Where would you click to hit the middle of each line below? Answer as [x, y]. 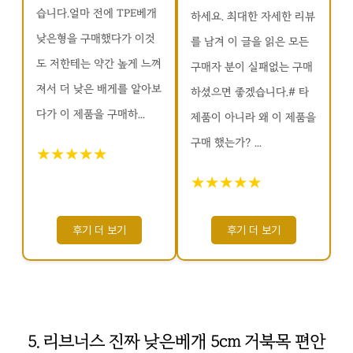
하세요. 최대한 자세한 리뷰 [253, 17]
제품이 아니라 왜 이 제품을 [253, 117]
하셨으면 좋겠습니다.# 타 [250, 92]
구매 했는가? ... [226, 143]
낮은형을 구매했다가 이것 [96, 39]
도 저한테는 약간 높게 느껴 [99, 64]
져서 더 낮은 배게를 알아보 [99, 89]
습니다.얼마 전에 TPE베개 [97, 13]
